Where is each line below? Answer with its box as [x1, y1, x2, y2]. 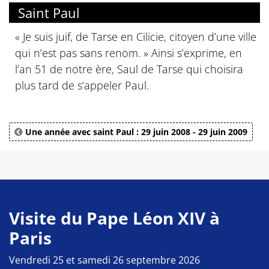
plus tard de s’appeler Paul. [15, 77, 149, 92]
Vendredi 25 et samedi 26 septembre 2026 [9, 253, 200, 267]
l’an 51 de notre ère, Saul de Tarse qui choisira [15, 61, 243, 76]
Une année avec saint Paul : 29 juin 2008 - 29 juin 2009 [23, 125, 247, 138]
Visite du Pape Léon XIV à [9, 206, 220, 229]
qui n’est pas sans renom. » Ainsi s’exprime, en [15, 45, 242, 60]
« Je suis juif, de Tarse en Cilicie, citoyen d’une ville [15, 29, 256, 44]
